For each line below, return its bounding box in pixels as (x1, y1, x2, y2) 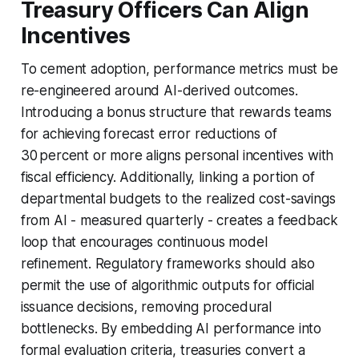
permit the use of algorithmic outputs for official (20, 276, 315, 293)
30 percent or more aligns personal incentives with (20, 147, 334, 163)
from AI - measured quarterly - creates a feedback (20, 212, 338, 228)
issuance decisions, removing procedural (20, 298, 272, 315)
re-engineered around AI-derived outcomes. (20, 82, 298, 99)
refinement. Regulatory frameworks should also (20, 255, 316, 272)
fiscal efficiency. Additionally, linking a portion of (20, 168, 315, 185)
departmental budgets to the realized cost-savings (20, 190, 336, 207)
